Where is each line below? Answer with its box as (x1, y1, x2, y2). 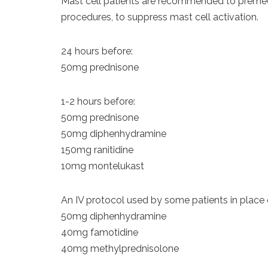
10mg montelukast (61, 160, 144, 172)
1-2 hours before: (61, 96, 135, 107)
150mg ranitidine (61, 144, 133, 156)
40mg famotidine (61, 227, 138, 238)
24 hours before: (61, 45, 133, 57)
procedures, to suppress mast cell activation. (61, 11, 258, 23)
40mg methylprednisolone (61, 243, 179, 254)
